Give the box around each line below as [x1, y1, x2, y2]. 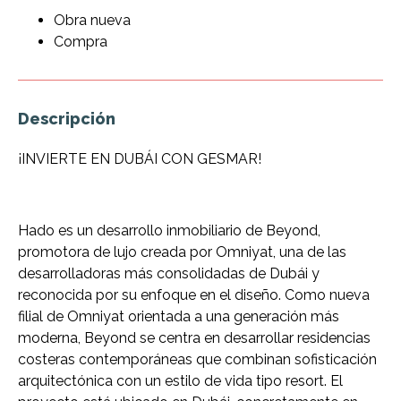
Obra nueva [54, 11, 131, 29]
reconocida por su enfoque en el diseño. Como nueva [18, 286, 370, 303]
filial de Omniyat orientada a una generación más [18, 307, 339, 325]
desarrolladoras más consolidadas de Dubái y [18, 264, 320, 282]
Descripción [18, 108, 115, 128]
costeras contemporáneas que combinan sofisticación [18, 350, 377, 368]
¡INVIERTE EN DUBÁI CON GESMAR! [18, 149, 261, 167]
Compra [54, 32, 107, 50]
